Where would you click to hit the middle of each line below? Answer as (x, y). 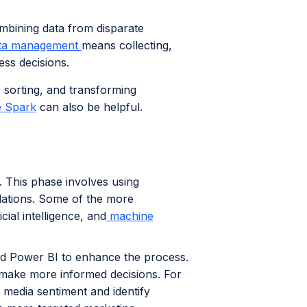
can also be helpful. (89, 107)
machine (130, 216)
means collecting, (126, 45)
